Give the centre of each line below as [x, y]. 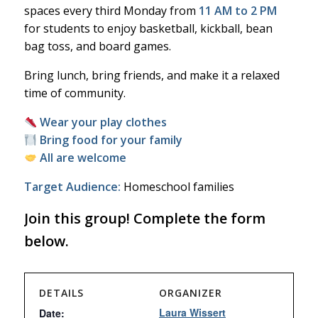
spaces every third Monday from [111, 11]
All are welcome [83, 158]
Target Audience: [72, 187]
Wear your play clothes [103, 122]
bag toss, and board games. [97, 46]
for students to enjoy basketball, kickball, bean [148, 28]
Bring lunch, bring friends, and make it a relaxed [152, 75]
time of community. [75, 93]
